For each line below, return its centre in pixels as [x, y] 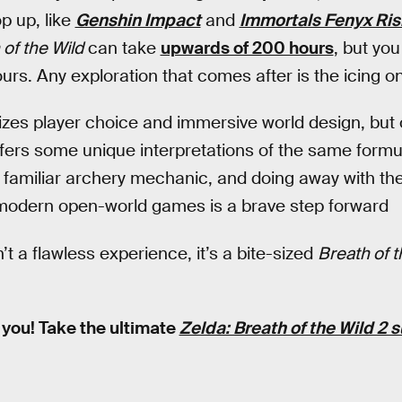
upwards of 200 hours [247, 48]
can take [122, 48]
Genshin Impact [138, 20]
